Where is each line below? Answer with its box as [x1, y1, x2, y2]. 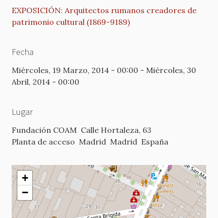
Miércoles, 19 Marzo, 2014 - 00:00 [12, 65, 138, 75]
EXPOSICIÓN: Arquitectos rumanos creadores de [12, 5, 197, 16]
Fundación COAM [12, 125, 77, 135]
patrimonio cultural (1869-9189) [12, 17, 130, 27]
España [141, 137, 168, 147]
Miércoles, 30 [146, 65, 196, 75]
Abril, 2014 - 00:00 [12, 77, 79, 87]
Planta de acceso [12, 137, 75, 147]
